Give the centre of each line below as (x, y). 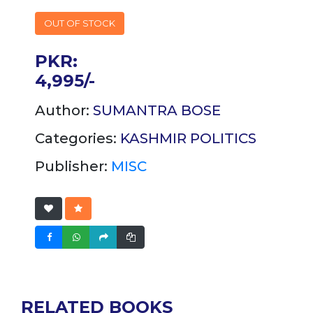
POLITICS (223, 139)
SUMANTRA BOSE (157, 111)
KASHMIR (155, 139)
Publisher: (73, 167)
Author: (64, 111)
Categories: (78, 139)
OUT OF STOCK (80, 23)
